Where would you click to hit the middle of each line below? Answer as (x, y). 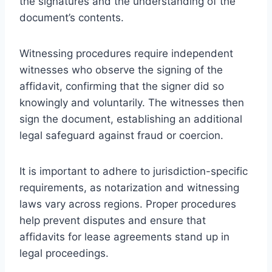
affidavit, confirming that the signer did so (122, 86)
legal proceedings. (64, 253)
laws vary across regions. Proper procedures (128, 204)
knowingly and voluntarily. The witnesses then (132, 102)
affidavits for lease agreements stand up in (124, 236)
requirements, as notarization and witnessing (129, 187)
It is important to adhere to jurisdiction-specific (134, 171)
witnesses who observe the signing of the (121, 70)
